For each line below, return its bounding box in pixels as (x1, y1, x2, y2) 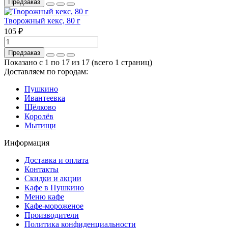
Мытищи (24, 121, 56, 130)
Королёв (24, 111, 53, 121)
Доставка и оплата (24, 155, 89, 164)
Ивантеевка (24, 93, 65, 102)
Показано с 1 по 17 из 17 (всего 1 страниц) (4, 58, 152, 67)
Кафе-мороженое (24, 201, 83, 210)
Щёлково (24, 102, 56, 111)
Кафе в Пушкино (24, 183, 84, 192)
